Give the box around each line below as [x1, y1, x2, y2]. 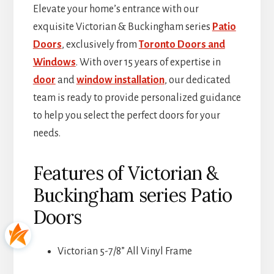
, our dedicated [164, 75, 231, 86]
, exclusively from [61, 39, 139, 51]
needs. [32, 128, 61, 139]
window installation [76, 75, 165, 86]
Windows [32, 57, 76, 68]
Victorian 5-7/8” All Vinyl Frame [57, 246, 192, 257]
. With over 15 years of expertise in [75, 57, 221, 68]
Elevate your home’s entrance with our [32, 4, 199, 15]
